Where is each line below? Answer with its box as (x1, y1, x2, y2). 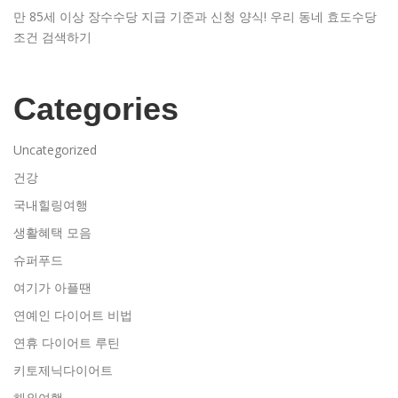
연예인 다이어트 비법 (13, 306, 132, 323)
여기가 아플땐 (13, 278, 92, 296)
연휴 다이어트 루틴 (13, 333, 120, 351)
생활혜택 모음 (13, 223, 92, 241)
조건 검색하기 (13, 28, 92, 45)
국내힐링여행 (13, 195, 88, 213)
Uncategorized (13, 140, 97, 158)
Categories (13, 90, 179, 127)
